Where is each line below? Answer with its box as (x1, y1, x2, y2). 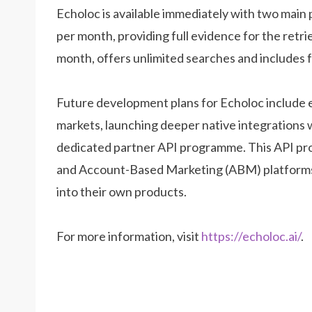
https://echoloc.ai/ (201, 228, 301, 244)
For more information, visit (56, 228, 201, 244)
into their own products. (56, 184, 187, 200)
